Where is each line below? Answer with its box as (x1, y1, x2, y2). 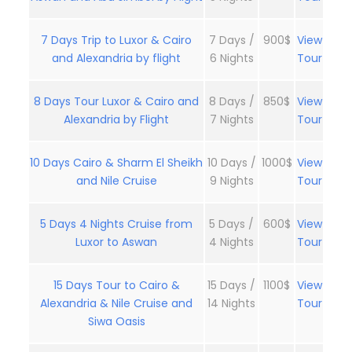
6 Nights (209, 50, 254, 67)
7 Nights (209, 112, 254, 128)
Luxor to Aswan (75, 234, 157, 251)
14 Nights (207, 295, 255, 312)
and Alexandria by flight (52, 50, 181, 67)
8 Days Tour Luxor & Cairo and (34, 93, 199, 110)
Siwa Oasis (87, 313, 145, 330)
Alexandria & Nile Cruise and (40, 295, 192, 312)
